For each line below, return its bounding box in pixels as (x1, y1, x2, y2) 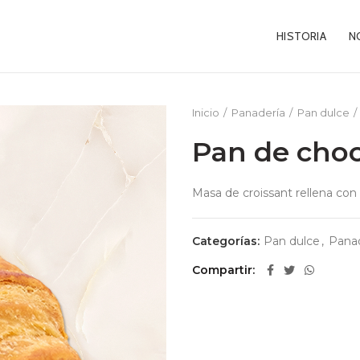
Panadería (231, 106, 285, 119)
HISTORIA (276, 29, 326, 43)
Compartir (192, 263, 252, 277)
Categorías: (192, 234, 263, 248)
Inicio (192, 106, 219, 119)
